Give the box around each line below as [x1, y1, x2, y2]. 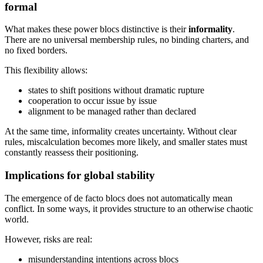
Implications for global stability [5, 169, 155, 182]
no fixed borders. [5, 45, 68, 56]
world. [5, 214, 29, 224]
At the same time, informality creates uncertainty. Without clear [5, 126, 237, 137]
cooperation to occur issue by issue [28, 96, 157, 106]
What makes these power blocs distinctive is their [5, 24, 188, 35]
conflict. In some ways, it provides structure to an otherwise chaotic [5, 203, 253, 214]
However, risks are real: [5, 234, 92, 244]
